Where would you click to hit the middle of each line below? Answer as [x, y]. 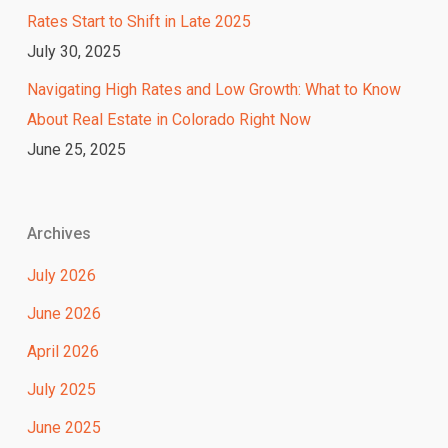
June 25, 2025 [76, 150]
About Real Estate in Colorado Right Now [168, 120]
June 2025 [63, 428]
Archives [58, 234]
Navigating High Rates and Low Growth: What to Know [213, 90]
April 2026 [62, 352]
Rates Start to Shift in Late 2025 [138, 22]
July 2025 [61, 390]
